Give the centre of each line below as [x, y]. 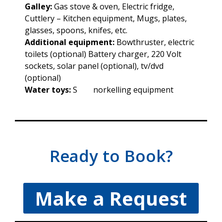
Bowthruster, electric [154, 42]
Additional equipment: [70, 42]
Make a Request [111, 198]
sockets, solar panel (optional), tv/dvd [94, 66]
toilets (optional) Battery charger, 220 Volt [103, 54]
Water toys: [48, 89]
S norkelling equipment [122, 89]
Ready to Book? [111, 156]
